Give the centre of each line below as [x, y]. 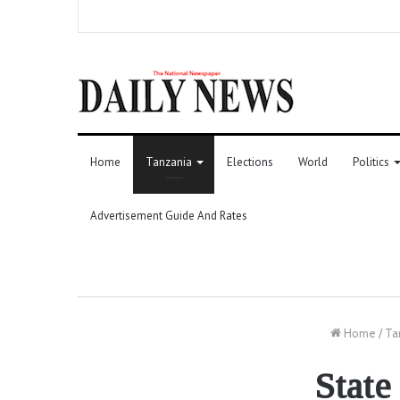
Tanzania [169, 162]
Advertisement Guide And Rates [169, 215]
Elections [250, 162]
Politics [371, 162]
